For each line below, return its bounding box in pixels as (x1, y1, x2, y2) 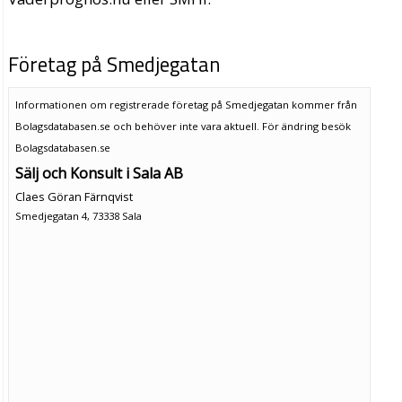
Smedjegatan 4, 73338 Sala (14, 208, 142, 223)
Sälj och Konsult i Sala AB (14, 162, 183, 183)
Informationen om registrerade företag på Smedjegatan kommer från (14, 97, 357, 111)
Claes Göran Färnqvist (14, 188, 133, 205)
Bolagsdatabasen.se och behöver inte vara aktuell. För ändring (14, 118, 321, 133)
